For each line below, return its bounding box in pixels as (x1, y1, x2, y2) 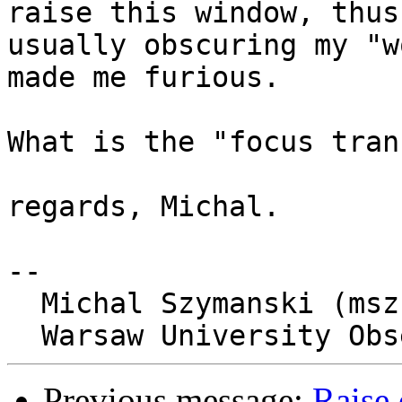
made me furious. (7, 61, 280, 94)
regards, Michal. (7, 190, 280, 223)
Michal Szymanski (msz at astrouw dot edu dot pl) (7, 287, 41, 320)
